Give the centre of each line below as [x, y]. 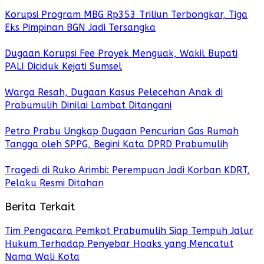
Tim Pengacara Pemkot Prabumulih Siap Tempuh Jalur [129, 231]
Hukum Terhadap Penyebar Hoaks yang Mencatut [119, 244]
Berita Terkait [40, 207]
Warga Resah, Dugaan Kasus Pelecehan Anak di [114, 92]
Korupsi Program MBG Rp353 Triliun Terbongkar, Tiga [126, 14]
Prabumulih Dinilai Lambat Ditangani [88, 105]
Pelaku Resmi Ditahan [54, 183]
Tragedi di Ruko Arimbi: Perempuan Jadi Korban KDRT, [127, 170]
